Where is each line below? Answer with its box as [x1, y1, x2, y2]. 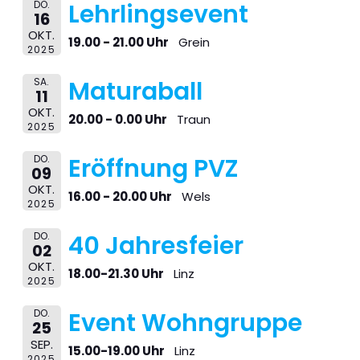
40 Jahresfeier [67, 229, 243, 264]
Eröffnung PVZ [67, 152, 239, 186]
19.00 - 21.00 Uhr [67, 33, 169, 51]
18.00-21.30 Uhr [67, 265, 164, 283]
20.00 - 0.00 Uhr [67, 110, 167, 128]
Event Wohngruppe [67, 306, 302, 341]
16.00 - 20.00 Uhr [67, 188, 172, 206]
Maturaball [67, 74, 202, 108]
